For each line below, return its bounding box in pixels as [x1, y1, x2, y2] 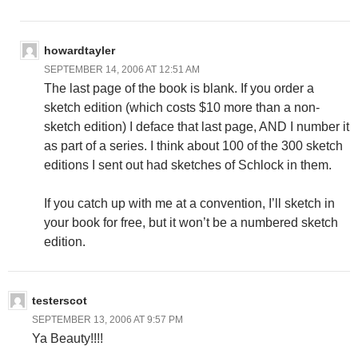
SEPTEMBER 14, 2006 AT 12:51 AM [44, 63, 200, 75]
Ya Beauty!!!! [32, 331, 103, 345]
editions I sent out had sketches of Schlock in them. [44, 157, 332, 172]
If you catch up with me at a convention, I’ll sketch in [44, 196, 335, 210]
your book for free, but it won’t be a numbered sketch [44, 215, 338, 229]
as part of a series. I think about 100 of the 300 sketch [44, 138, 343, 153]
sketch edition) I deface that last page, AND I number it [44, 119, 349, 133]
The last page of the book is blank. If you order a [44, 81, 314, 95]
